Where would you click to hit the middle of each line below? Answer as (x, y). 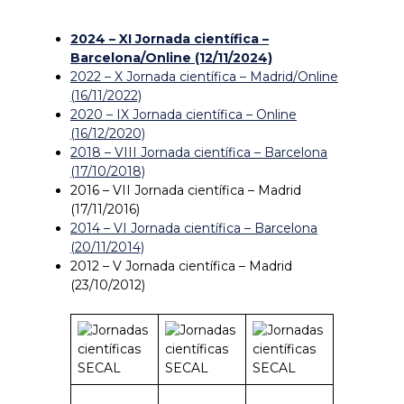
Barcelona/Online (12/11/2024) (171, 57)
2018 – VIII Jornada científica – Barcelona (199, 152)
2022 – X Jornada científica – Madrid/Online (204, 76)
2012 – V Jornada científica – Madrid (181, 266)
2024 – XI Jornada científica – (170, 38)
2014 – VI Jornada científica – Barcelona (194, 228)
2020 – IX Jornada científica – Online (184, 114)
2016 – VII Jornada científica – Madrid (186, 190)
